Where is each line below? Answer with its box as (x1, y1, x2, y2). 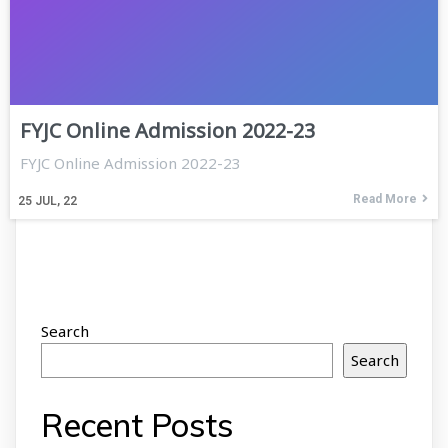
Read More (353, 191, 417, 206)
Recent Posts (41, 405, 233, 446)
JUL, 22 (35, 193, 77, 208)
